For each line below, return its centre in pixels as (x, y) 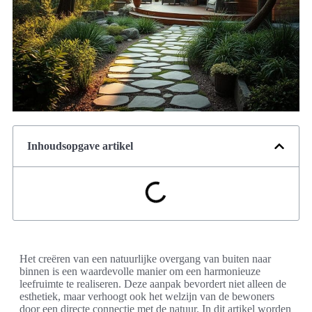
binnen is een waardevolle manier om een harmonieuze (140, 272)
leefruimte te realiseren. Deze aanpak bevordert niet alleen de (153, 284)
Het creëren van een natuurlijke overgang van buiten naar (145, 259)
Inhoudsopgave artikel (80, 146)
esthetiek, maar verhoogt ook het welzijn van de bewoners (147, 297)
